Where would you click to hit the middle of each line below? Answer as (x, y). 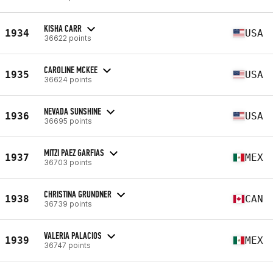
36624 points (68, 79)
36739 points (68, 204)
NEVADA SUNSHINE (73, 111)
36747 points (67, 245)
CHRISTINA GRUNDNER (78, 194)
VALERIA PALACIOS (73, 235)
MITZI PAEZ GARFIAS (74, 152)
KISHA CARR (63, 28)
